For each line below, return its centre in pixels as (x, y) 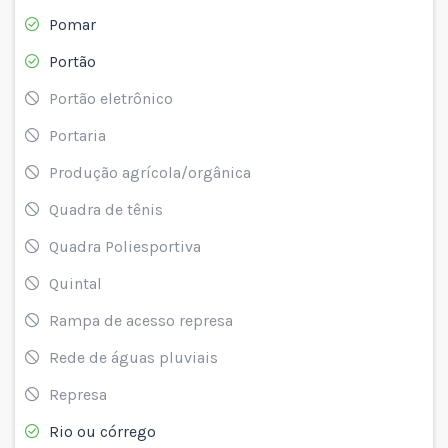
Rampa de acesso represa (141, 320)
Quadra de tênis (106, 209)
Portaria (77, 135)
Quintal (75, 283)
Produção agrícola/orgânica (150, 172)
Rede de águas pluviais (133, 357)
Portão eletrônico (111, 98)
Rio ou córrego (102, 431)
